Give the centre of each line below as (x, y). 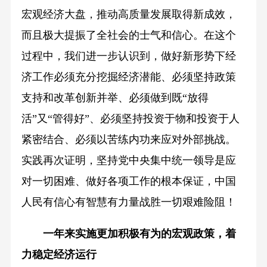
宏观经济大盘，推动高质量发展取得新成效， (128, 15)
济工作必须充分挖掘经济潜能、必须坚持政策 (128, 77)
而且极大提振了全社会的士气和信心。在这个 (128, 35)
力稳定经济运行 (59, 255)
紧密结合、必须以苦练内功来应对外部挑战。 (128, 140)
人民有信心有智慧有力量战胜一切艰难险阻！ (128, 202)
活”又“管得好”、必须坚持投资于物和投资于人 (130, 119)
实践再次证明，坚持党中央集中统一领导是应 (128, 161)
